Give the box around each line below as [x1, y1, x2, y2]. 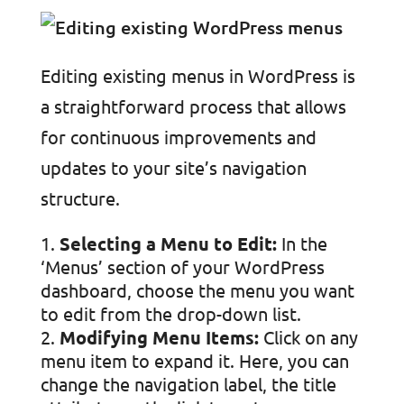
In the [276, 232, 327, 254]
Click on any [258, 326, 358, 348]
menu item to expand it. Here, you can [40, 349, 349, 372]
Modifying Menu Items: [59, 326, 259, 349]
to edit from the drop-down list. [40, 302, 301, 325]
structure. [40, 187, 120, 209]
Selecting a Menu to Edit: [59, 232, 277, 255]
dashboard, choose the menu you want [40, 279, 354, 301]
